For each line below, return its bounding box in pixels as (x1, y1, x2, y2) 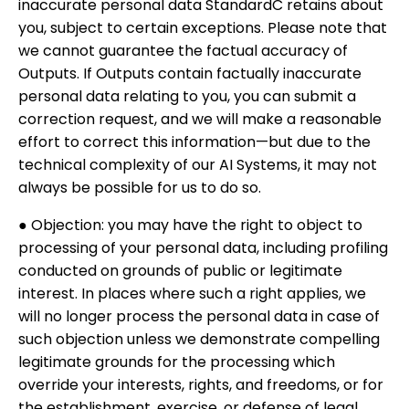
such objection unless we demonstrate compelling (18, 329, 380, 350)
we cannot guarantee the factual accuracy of (18, 40, 348, 61)
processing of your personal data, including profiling (18, 237, 388, 258)
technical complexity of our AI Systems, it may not (18, 154, 377, 175)
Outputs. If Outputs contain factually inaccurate (18, 63, 362, 84)
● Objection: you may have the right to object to (18, 215, 362, 236)
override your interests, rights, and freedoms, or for (18, 374, 383, 395)
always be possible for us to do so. (18, 177, 261, 198)
